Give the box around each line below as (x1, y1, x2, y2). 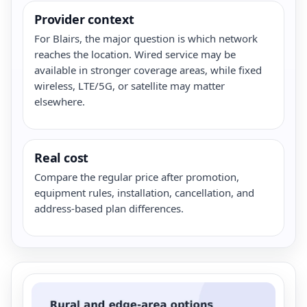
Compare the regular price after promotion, (34, 169, 239, 184)
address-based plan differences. (34, 201, 184, 215)
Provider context (34, 10, 134, 27)
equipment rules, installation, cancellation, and (34, 185, 254, 199)
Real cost (34, 149, 89, 166)
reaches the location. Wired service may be (34, 47, 236, 61)
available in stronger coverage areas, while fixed (34, 62, 262, 77)
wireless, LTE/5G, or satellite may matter (34, 78, 225, 93)
